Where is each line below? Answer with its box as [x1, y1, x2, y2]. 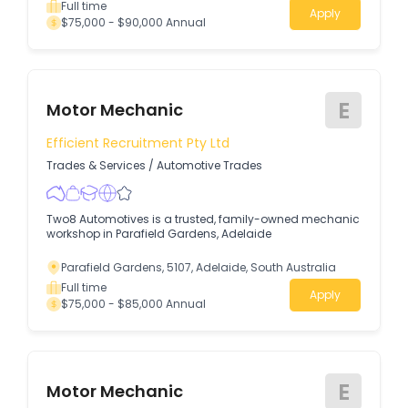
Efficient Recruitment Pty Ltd [46, 133, 229, 152]
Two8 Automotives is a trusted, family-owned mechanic [46, 211, 360, 227]
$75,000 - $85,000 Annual [61, 296, 206, 311]
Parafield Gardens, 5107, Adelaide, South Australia [61, 260, 336, 275]
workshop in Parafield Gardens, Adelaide [46, 226, 271, 241]
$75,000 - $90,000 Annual [61, 14, 206, 30]
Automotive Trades [157, 158, 262, 173]
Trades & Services [46, 158, 146, 173]
